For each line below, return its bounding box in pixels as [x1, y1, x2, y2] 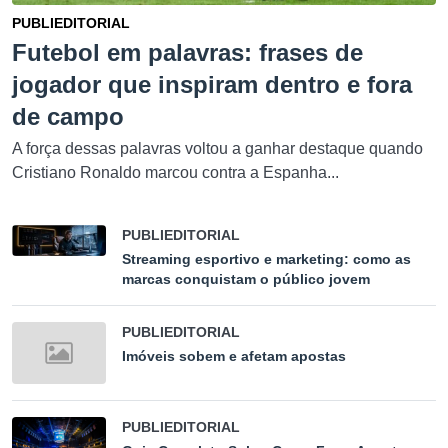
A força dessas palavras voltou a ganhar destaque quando [12, 139, 423, 157]
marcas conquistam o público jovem [122, 270, 370, 287]
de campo [12, 102, 124, 130]
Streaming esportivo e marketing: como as [122, 250, 411, 267]
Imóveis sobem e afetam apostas [122, 347, 346, 364]
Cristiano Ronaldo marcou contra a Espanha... [12, 163, 339, 181]
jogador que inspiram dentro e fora [12, 70, 412, 98]
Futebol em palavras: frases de [12, 38, 363, 66]
